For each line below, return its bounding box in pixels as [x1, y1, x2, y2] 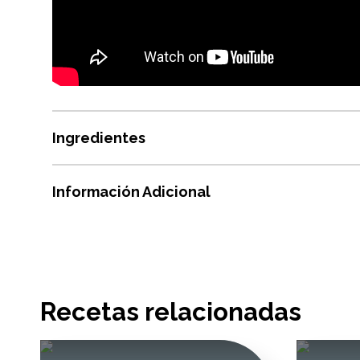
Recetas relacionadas [40, 297, 301, 326]
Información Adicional [52, 183, 211, 200]
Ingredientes [52, 129, 145, 146]
